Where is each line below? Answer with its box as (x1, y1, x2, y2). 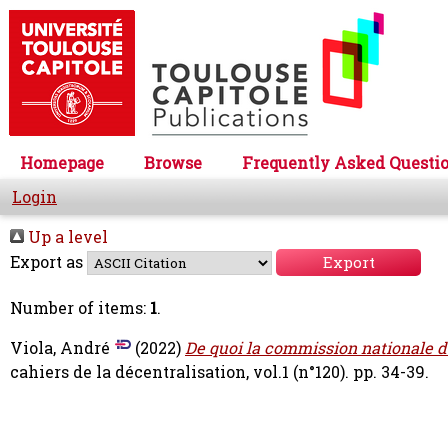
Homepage (20, 152, 104, 174)
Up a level (24, 226, 108, 248)
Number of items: (10, 297, 150, 319)
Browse (144, 152, 202, 174)
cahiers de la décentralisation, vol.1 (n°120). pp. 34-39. (10, 361, 429, 383)
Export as (10, 251, 83, 273)
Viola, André (10, 337, 110, 359)
